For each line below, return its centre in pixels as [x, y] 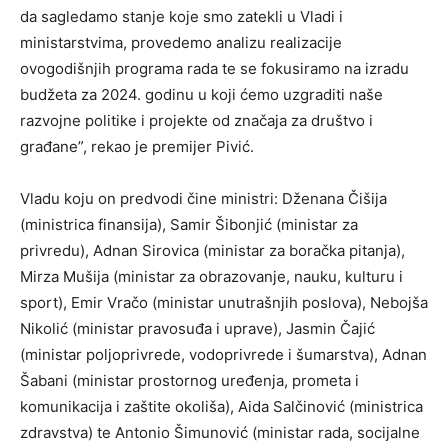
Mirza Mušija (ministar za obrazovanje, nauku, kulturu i [211, 276]
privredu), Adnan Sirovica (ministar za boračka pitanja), [212, 250]
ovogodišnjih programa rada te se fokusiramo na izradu [214, 68]
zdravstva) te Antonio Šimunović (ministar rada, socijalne [220, 432]
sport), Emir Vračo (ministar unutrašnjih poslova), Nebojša [224, 302]
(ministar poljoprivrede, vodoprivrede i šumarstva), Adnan [223, 354]
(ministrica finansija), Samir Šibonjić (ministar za [189, 224]
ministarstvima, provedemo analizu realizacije [181, 42]
